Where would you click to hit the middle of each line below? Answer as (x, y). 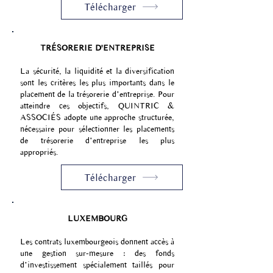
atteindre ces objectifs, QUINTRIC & (97, 106)
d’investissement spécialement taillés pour (97, 265)
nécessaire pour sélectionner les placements (97, 129)
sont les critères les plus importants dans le (97, 83)
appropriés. (41, 152)
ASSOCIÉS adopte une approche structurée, (97, 117)
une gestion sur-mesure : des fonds (97, 253)
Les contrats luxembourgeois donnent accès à (97, 242)
